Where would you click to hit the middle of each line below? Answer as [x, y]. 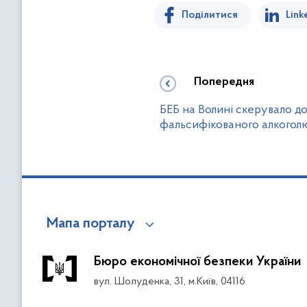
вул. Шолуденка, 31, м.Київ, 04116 [170, 281]
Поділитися [210, 15]
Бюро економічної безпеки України [197, 261]
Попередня [224, 82]
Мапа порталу [91, 224]
